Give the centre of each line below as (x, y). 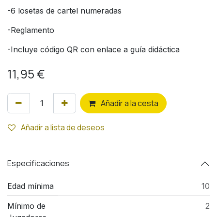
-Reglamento (31, 30)
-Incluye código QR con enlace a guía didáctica (93, 49)
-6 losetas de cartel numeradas (64, 10)
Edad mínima (31, 186)
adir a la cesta (134, 103)
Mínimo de (26, 206)
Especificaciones (38, 163)
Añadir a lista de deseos (63, 127)
